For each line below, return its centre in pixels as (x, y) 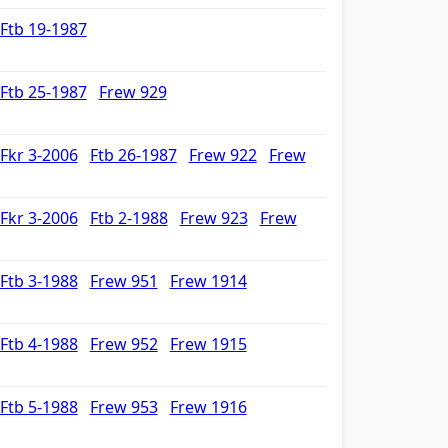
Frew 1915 (208, 344)
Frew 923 (213, 218)
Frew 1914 (208, 281)
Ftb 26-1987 (133, 155)
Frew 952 (123, 344)
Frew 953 (123, 407)
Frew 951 (123, 281)
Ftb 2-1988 (128, 218)
